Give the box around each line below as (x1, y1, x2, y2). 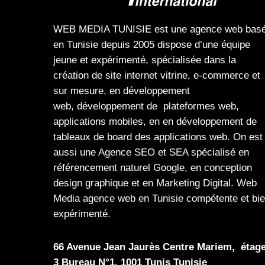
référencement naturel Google (53, 162, 185, 174)
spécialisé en (188, 147, 249, 159)
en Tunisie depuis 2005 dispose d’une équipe (53, 39, 250, 51)
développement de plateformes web (77, 101, 236, 112)
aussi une (53, 147, 98, 159)
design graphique (53, 177, 128, 189)
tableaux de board (53, 131, 132, 143)
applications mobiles (53, 116, 143, 128)
